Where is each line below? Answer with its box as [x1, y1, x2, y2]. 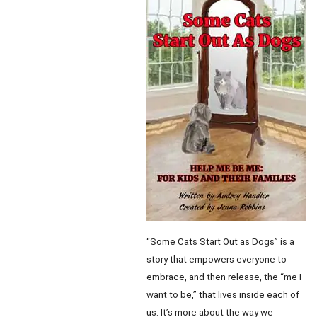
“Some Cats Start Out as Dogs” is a [146, 236, 294, 247]
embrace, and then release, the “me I [146, 272, 301, 282]
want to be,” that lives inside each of [146, 289, 299, 300]
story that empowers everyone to [146, 254, 287, 265]
